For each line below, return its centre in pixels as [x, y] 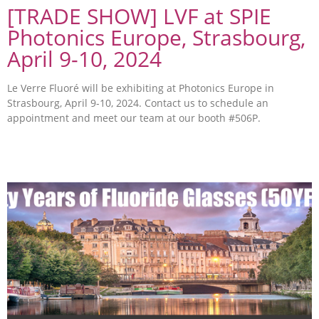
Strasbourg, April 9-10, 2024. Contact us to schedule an [138, 103]
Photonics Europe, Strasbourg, [156, 37]
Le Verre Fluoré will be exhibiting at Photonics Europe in [141, 88]
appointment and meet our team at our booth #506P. [134, 117]
